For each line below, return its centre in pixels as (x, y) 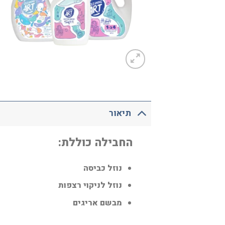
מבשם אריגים (98, 203)
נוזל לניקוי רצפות (90, 186)
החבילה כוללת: (96, 142)
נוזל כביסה (103, 168)
